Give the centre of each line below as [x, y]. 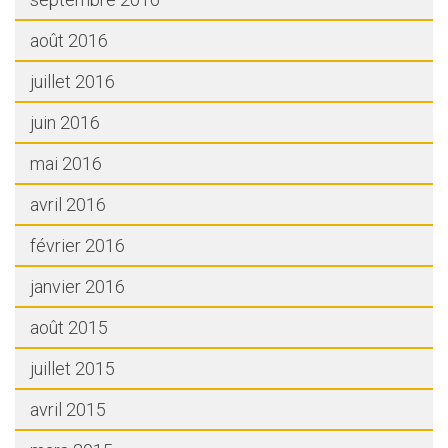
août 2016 [69, 40]
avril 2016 [68, 204]
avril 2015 [68, 409]
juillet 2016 [72, 81]
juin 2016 [65, 122]
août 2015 [69, 327]
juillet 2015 [72, 368]
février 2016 [77, 245]
